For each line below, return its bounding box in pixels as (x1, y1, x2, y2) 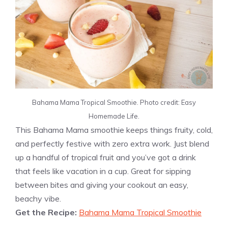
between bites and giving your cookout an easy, (15, 179, 188, 190)
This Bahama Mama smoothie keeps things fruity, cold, (15, 124, 213, 135)
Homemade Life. (89, 111, 139, 120)
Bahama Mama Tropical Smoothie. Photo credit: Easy (32, 98, 196, 106)
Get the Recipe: (15, 207, 79, 217)
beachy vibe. (15, 193, 61, 204)
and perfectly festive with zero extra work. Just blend (15, 138, 209, 149)
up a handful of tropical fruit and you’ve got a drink (15, 152, 196, 162)
